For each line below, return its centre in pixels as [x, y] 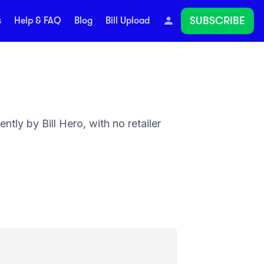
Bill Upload [127, 21]
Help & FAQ [37, 21]
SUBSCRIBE [217, 20]
